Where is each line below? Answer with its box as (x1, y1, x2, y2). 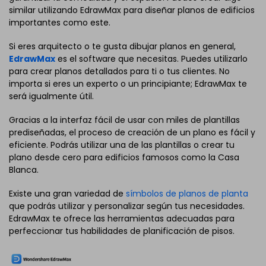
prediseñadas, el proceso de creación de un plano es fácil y (9, 126, 255, 139)
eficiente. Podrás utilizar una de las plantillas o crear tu (9, 139, 235, 151)
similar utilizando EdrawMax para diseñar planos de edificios (9, 4, 255, 16)
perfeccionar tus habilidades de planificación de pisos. (9, 225, 235, 237)
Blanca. (9, 164, 39, 176)
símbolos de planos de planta (126, 188, 248, 200)
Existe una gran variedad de (9, 188, 126, 200)
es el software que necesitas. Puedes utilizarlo (55, 52, 248, 65)
